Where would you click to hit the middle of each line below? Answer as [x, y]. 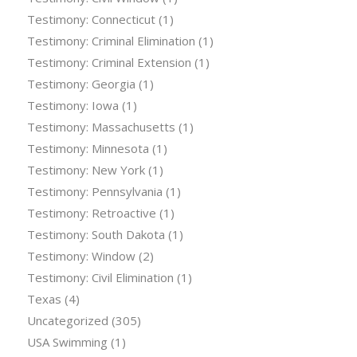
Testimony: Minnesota [88, 149]
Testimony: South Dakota [96, 235]
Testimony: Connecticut [91, 20]
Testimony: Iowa [73, 106]
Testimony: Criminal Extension [109, 63]
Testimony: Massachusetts [101, 127]
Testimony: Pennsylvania [94, 192]
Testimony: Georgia [81, 84]
